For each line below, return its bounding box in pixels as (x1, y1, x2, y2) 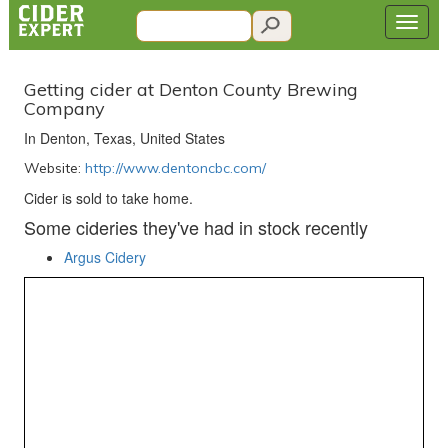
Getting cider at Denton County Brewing (23, 78, 358, 101)
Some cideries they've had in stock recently (23, 214, 368, 240)
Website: (23, 159, 85, 177)
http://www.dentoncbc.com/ (84, 159, 266, 177)
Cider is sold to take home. (23, 188, 193, 208)
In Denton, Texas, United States (23, 128, 225, 148)
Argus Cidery (63, 247, 146, 267)
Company (23, 97, 105, 120)
